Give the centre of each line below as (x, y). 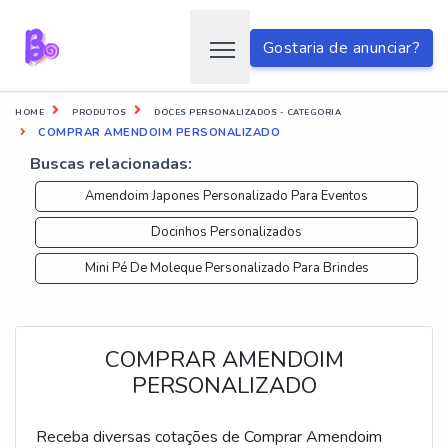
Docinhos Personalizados (226, 232)
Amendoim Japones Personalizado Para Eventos (226, 196)
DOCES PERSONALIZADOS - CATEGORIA (247, 112)
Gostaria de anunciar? (341, 48)
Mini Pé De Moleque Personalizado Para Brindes (226, 268)
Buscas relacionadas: (111, 164)
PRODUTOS (99, 112)
